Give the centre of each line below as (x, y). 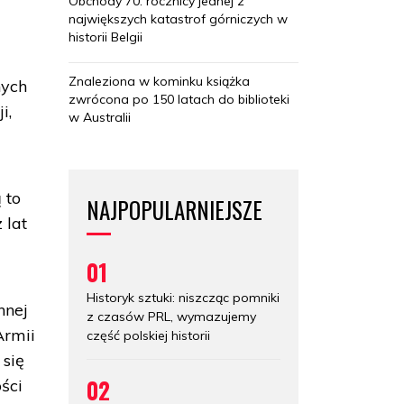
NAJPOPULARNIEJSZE (174, 209)
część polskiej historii (148, 335)
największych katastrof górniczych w (178, 18)
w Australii (100, 117)
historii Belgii (106, 37)
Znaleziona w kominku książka (159, 81)
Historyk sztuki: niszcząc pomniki (183, 297)
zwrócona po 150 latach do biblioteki (179, 99)
